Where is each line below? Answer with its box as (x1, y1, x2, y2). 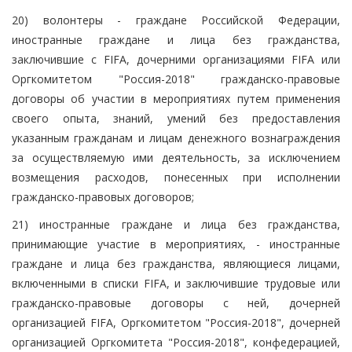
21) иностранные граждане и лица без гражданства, (12, 216, 340, 232)
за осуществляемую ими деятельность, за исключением (12, 149, 340, 165)
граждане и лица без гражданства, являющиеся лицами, (12, 255, 340, 271)
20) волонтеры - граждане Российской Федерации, (12, 12, 340, 27)
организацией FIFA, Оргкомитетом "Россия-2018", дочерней (12, 314, 340, 330)
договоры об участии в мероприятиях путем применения (12, 90, 340, 106)
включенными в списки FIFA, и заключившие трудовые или (12, 275, 340, 291)
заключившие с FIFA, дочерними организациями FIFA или (12, 51, 340, 67)
